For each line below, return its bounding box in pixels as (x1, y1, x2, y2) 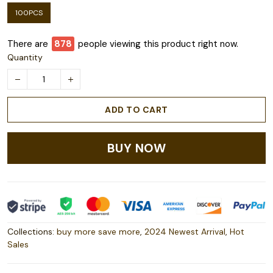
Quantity (7, 52, 43, 63)
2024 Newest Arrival (144, 226, 225, 238)
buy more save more (57, 226, 140, 238)
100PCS (15, 8, 43, 18)
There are (7, 38, 48, 51)
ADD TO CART (105, 104, 168, 116)
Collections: (7, 226, 57, 238)
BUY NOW (107, 140, 166, 157)
